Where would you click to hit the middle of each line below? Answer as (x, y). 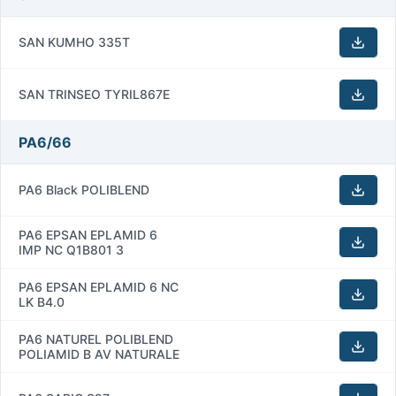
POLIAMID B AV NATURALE (99, 354)
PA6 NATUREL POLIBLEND (96, 339)
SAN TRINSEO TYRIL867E (94, 94)
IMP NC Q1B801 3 (71, 249)
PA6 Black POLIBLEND (84, 189)
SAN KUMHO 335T (74, 42)
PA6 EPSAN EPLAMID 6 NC (99, 286)
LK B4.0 (42, 301)
